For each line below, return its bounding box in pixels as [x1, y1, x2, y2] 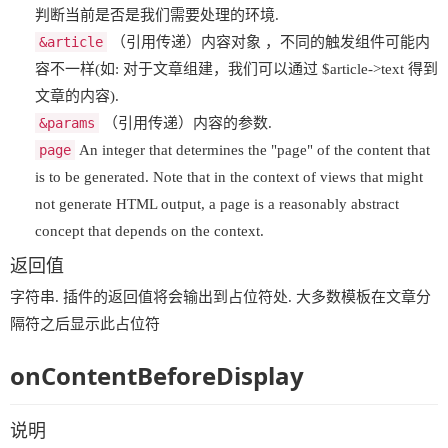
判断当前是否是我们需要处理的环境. [35, 7, 279, 23]
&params [39, 115, 95, 131]
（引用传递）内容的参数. [99, 115, 276, 131]
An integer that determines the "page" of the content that [75, 142, 430, 158]
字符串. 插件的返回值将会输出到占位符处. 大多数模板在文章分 [10, 289, 431, 305]
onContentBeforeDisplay [10, 358, 304, 392]
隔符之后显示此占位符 [10, 316, 160, 332]
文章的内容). [35, 88, 119, 104]
